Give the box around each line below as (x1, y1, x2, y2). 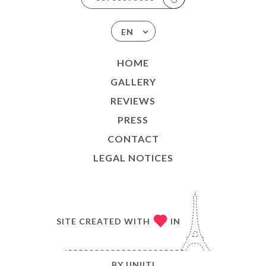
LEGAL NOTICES (93, 152, 173, 164)
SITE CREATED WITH (56, 216, 150, 226)
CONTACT (107, 133, 159, 145)
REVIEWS (110, 95, 156, 107)
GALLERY (110, 76, 156, 88)
